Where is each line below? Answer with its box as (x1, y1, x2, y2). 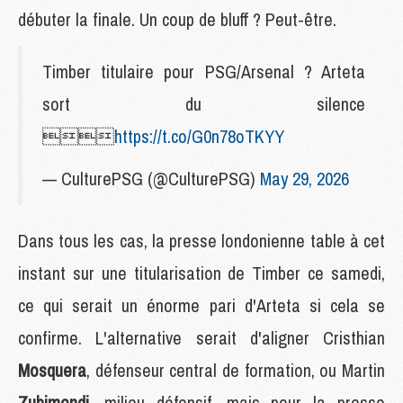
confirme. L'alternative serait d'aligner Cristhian (18, 325, 385, 350)
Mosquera (18, 357, 86, 382)
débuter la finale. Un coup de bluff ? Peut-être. (18, 6, 336, 31)
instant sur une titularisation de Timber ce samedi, (18, 260, 385, 285)
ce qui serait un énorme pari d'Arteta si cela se (18, 292, 385, 318)
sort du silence (42, 91, 365, 116)
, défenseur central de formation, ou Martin (86, 357, 385, 382)
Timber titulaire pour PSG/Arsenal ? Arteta (42, 58, 365, 84)
